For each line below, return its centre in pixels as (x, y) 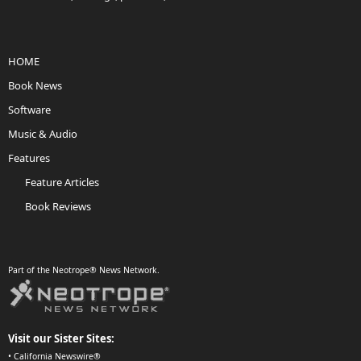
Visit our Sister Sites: (61, 338)
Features (29, 158)
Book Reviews (58, 206)
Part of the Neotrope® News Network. (84, 270)
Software (29, 110)
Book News (35, 85)
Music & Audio (43, 134)
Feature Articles (62, 182)
